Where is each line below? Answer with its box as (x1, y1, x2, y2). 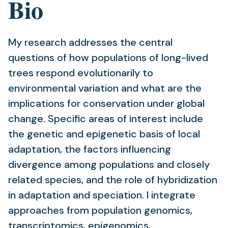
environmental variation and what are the (8, 81, 202, 95)
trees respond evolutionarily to (8, 66, 153, 79)
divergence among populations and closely (8, 158, 210, 171)
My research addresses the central (8, 36, 173, 49)
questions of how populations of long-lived (8, 51, 208, 64)
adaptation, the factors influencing (8, 142, 171, 156)
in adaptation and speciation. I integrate (8, 188, 195, 202)
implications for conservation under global (8, 97, 205, 110)
